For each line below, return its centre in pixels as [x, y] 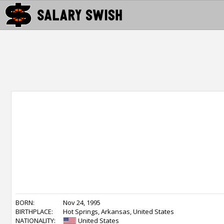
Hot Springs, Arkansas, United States [118, 211]
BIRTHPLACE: [34, 211]
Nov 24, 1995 [82, 202]
